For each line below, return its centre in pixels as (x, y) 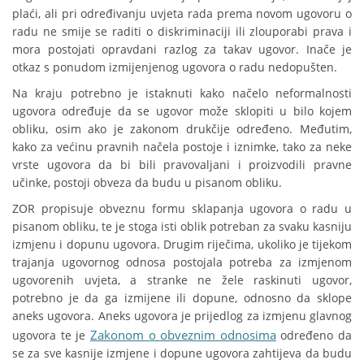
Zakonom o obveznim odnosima (183, 335)
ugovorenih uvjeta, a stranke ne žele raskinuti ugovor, (182, 280)
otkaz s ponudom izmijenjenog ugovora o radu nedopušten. (175, 67)
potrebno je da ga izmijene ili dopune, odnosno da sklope (182, 298)
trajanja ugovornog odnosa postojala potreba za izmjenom (182, 262)
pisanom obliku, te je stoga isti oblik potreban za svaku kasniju (182, 227)
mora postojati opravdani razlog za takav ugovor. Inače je (182, 50)
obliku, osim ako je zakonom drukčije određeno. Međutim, (182, 129)
